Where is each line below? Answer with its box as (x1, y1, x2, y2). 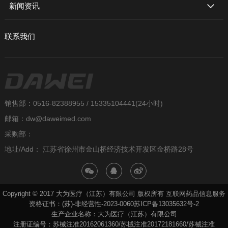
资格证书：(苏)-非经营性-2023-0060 (29, 200, 134, 208)
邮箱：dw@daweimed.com (4, 115, 91, 123)
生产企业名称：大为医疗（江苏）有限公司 (51, 210, 177, 218)
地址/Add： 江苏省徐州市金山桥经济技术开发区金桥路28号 (4, 145, 193, 154)
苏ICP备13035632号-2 (134, 200, 199, 208)
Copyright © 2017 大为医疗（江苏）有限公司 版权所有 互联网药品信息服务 (3, 190, 225, 198)
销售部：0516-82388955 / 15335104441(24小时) (4, 99, 163, 108)
